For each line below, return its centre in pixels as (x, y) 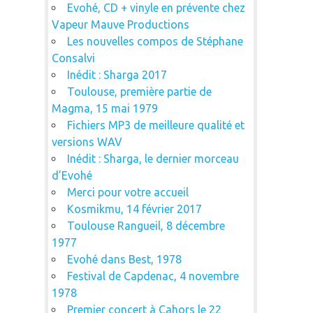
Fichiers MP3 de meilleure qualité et (155, 125)
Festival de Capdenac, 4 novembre (153, 276)
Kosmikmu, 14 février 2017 (134, 209)
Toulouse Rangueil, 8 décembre (146, 225)
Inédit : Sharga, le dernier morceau (153, 158)
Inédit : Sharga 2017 (117, 74)
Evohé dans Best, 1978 (124, 259)
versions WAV (87, 141)
